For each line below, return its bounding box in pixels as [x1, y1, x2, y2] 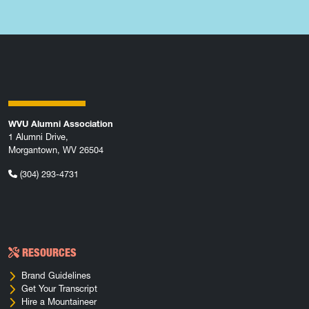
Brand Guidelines [21, 270, 91, 281]
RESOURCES [19, 245, 77, 259]
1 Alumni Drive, [8, 131, 68, 142]
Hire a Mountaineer [21, 296, 97, 307]
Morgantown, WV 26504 [8, 144, 103, 155]
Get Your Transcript [21, 283, 98, 294]
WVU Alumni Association [8, 118, 113, 129]
